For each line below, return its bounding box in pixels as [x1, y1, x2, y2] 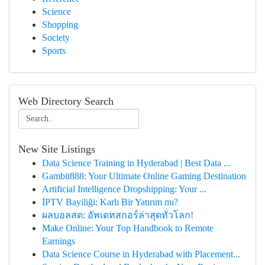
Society [42, 33, 70, 43]
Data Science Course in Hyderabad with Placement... [42, 249, 240, 259]
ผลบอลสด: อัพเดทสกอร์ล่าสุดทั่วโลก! [42, 210, 193, 220]
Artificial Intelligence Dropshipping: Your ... [42, 184, 206, 194]
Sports [42, 46, 66, 56]
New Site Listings [18, 143, 95, 155]
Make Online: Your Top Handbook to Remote [42, 223, 214, 233]
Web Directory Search [18, 95, 114, 107]
